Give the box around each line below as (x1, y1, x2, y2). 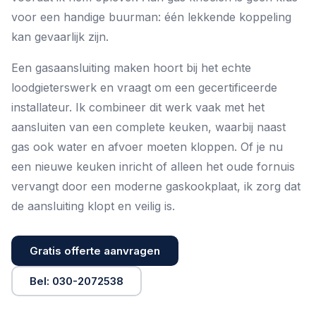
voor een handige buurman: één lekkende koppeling (11, 10, 291, 24)
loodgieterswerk (11, 80, 97, 95)
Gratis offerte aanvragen (30, 244, 160, 257)
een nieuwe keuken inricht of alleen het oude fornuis (11, 159, 295, 174)
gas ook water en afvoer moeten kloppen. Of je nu (11, 140, 283, 154)
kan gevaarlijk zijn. (11, 30, 109, 44)
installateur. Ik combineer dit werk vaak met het (11, 100, 265, 114)
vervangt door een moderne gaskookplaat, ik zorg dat (11, 179, 300, 193)
